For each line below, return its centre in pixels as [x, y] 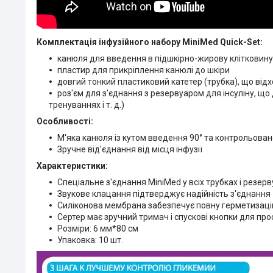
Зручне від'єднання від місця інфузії [130, 149]
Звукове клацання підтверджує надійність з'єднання [164, 193]
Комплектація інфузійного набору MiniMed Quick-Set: [150, 42]
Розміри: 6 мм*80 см [98, 228]
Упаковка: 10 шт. [90, 240]
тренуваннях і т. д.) [87, 105]
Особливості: [65, 121]
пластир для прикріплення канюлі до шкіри [144, 70]
